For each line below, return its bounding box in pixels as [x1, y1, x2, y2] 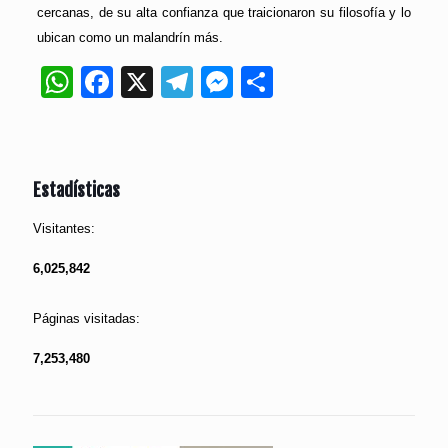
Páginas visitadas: [33, 311, 140, 327]
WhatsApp [72, 64, 221, 101]
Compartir [272, 64, 415, 101]
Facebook [112, 64, 255, 101]
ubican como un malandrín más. [36, 30, 223, 46]
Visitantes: [33, 221, 95, 237]
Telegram [192, 64, 326, 101]
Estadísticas [33, 179, 120, 202]
